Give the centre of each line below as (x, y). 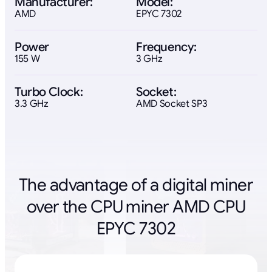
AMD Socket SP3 (172, 104)
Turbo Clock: (49, 92)
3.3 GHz (32, 104)
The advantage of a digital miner (136, 185)
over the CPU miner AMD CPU (136, 207)
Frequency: (166, 47)
